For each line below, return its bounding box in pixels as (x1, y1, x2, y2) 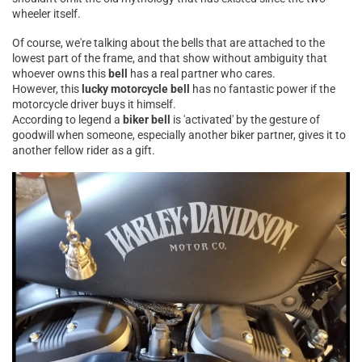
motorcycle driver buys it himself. (12, 98, 176, 112)
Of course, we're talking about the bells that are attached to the (12, 36, 325, 50)
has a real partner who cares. (128, 67, 276, 81)
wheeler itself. (12, 7, 81, 21)
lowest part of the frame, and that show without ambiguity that (12, 52, 327, 65)
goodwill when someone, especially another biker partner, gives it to (12, 128, 346, 142)
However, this (12, 82, 82, 96)
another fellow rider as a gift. (12, 144, 155, 158)
